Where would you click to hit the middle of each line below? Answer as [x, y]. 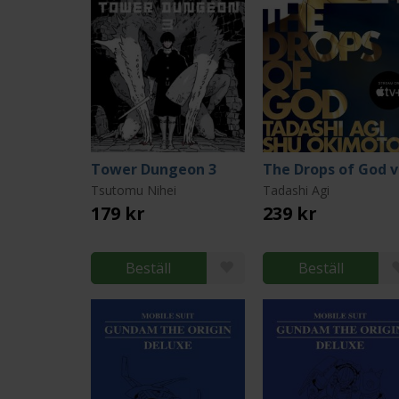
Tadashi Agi [297, 190]
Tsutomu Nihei [134, 190]
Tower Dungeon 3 [154, 169]
